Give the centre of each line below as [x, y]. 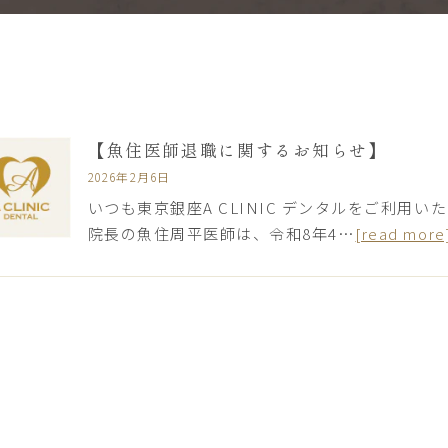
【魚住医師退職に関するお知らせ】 [237, 150]
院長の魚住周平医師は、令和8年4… [221, 233]
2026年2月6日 [129, 176]
